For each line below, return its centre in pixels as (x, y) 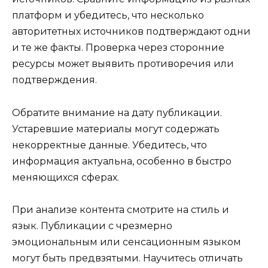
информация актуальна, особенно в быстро (122, 161)
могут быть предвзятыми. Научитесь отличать (127, 258)
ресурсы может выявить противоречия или (123, 64)
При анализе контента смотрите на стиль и (121, 209)
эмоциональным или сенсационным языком (127, 242)
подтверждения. (54, 80)
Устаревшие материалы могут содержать (116, 129)
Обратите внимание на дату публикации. (117, 112)
